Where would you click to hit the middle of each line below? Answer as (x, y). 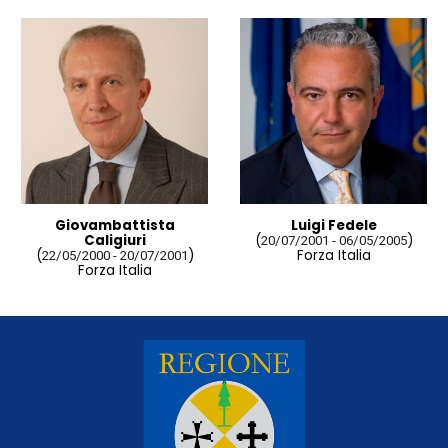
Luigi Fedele (333, 226)
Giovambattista (114, 226)
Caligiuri (114, 241)
